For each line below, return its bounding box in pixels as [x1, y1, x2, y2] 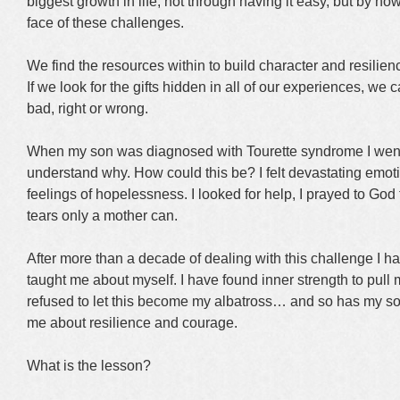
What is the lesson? [27, 358, 151, 373]
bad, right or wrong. [27, 101, 148, 116]
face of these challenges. [27, 15, 184, 30]
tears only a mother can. [27, 208, 178, 223]
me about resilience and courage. [27, 315, 237, 330]
